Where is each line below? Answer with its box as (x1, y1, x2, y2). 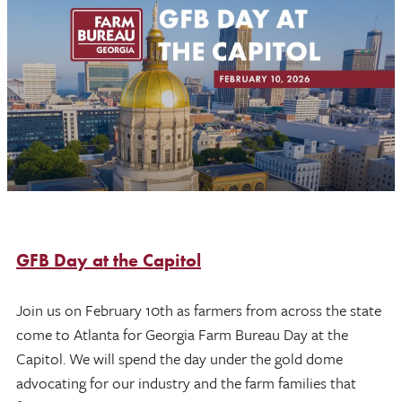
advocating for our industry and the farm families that (16, 371, 356, 394)
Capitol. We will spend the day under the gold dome (16, 346, 343, 370)
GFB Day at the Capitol (16, 248, 201, 272)
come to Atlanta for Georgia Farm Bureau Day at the (16, 322, 348, 345)
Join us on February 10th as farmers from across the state (16, 298, 381, 321)
